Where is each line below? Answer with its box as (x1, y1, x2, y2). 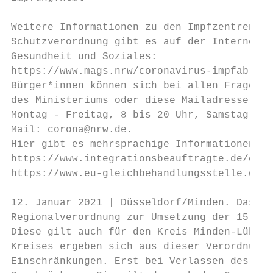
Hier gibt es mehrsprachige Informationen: (11, 139, 261, 150)
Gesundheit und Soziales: (11, 51, 157, 62)
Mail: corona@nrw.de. (11, 124, 133, 135)
